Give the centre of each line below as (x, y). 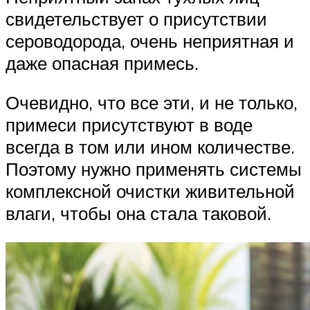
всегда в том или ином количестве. (150, 147)
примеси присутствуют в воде (129, 125)
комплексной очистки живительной (150, 191)
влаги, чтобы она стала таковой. (138, 213)
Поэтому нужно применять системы (154, 169)
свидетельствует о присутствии (136, 18)
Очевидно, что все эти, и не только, (152, 103)
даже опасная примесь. (102, 63)
